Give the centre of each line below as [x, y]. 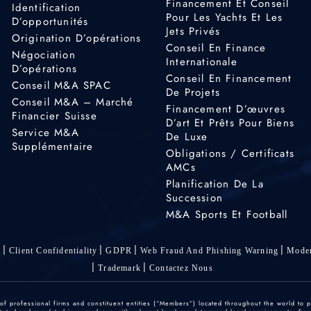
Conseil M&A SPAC [61, 85]
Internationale [201, 61]
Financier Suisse [54, 116]
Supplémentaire [52, 146]
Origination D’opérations [76, 38]
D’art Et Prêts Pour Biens [230, 123]
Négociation [43, 54]
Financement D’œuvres [225, 109]
